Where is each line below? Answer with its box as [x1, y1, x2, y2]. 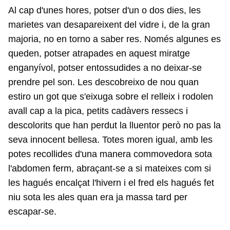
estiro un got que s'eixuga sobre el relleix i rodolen [8, 91, 213, 102]
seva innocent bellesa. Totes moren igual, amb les [8, 135, 213, 145]
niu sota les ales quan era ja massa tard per [8, 192, 187, 202]
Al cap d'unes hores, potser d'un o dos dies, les [8, 5, 201, 15]
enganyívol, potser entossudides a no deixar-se [8, 63, 202, 73]
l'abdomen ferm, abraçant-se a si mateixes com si [8, 163, 211, 174]
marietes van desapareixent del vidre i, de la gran [8, 20, 210, 30]
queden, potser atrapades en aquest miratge [8, 48, 190, 59]
